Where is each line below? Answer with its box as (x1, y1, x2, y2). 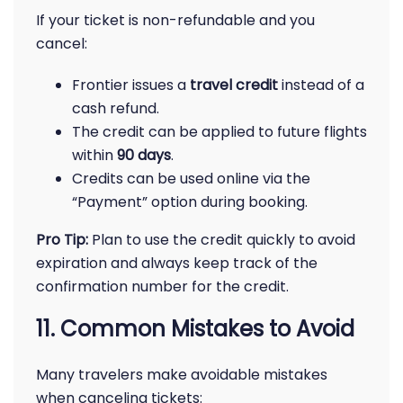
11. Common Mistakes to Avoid (36, 314, 354, 344)
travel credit (190, 75, 278, 95)
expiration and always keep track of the (36, 253, 318, 273)
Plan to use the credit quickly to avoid (88, 229, 355, 250)
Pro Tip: (36, 229, 88, 250)
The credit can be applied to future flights (72, 121, 367, 142)
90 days (117, 145, 171, 166)
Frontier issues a (72, 75, 190, 95)
